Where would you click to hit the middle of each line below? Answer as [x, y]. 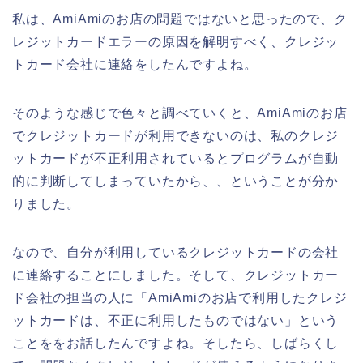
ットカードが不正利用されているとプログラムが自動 [176, 158]
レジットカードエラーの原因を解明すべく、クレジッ [176, 41]
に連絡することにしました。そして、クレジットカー [176, 275]
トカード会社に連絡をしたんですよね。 [135, 64]
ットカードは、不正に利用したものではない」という [176, 320]
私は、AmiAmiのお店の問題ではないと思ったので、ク [180, 19]
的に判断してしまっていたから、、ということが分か [176, 181]
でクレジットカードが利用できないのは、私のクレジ [176, 135]
